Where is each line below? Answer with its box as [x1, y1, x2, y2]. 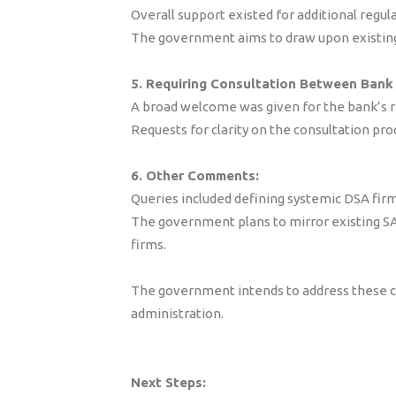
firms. [131, 237, 166, 252]
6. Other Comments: [131, 168, 259, 183]
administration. [131, 306, 224, 321]
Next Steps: [131, 375, 206, 390]
